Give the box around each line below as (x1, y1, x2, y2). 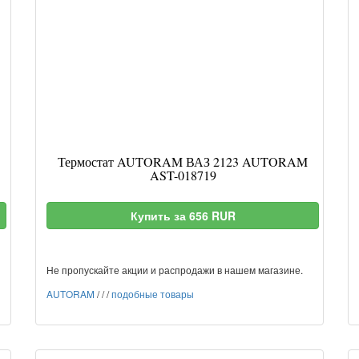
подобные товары (111, 287, 194, 301)
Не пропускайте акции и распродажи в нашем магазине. (46, 263, 303, 276)
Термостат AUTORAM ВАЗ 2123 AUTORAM (58, 153, 308, 170)
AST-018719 (149, 167, 216, 184)
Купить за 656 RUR (130, 208, 236, 224)
